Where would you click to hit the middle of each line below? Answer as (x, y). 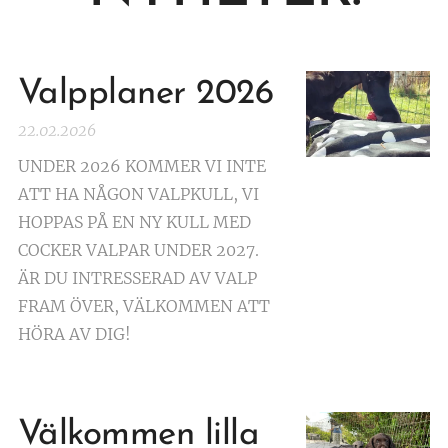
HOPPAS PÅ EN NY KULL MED (134, 221)
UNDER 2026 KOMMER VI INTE (142, 165)
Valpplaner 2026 (146, 94)
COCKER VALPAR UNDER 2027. (138, 249)
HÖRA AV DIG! (74, 333)
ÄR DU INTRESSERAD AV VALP (137, 277)
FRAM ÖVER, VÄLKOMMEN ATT (144, 305)
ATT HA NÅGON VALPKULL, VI (138, 193)
